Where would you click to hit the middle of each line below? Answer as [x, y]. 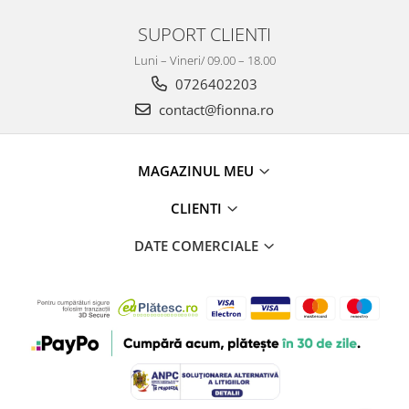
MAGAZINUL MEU [198, 171]
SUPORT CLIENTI [204, 34]
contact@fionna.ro [215, 110]
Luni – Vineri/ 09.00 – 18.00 [204, 61]
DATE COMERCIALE [198, 246]
